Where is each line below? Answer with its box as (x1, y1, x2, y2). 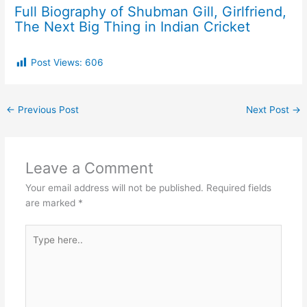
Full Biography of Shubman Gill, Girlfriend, (14, 3, 287, 21)
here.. (24, 241, 50, 252)
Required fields (206, 182, 271, 194)
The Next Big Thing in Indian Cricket (14, 19, 251, 36)
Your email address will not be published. (25, 182, 204, 194)
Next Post (245, 103, 292, 115)
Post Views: (31, 57, 83, 69)
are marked (25, 197, 78, 209)
